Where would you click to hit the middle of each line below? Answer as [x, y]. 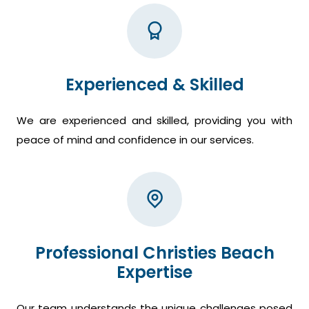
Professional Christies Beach [154, 253]
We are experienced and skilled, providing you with [154, 121]
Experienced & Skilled [154, 85]
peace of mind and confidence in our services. [135, 140]
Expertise [154, 272]
